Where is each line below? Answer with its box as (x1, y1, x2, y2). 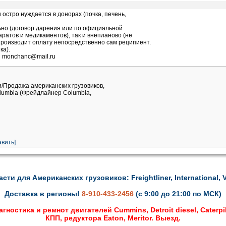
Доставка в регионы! (5, 190, 82, 198)
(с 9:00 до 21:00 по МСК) (136, 190, 221, 198)
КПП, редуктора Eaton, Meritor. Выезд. (45, 214, 181, 222)
